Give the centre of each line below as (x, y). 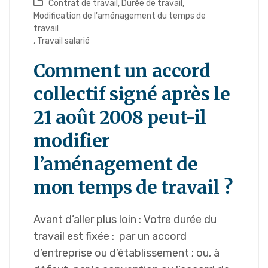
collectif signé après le (132, 94)
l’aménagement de (116, 164)
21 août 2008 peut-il (120, 118)
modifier (72, 141)
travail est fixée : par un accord (110, 237)
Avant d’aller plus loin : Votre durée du (125, 220)
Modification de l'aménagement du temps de (120, 16)
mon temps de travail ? (133, 188)
